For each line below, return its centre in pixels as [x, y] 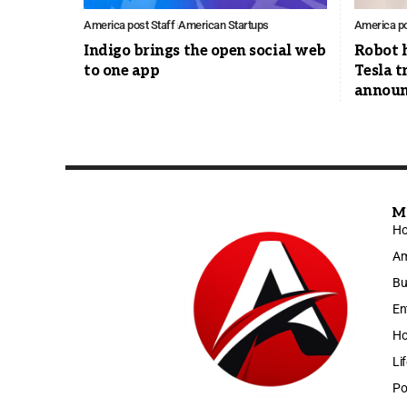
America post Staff [129, 25]
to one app [122, 72]
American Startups [223, 25]
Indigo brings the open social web [205, 52]
